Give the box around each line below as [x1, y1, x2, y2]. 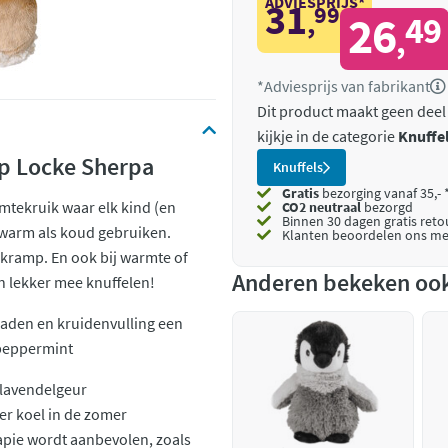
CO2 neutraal [282, 198, 361, 216]
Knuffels [273, 158, 323, 176]
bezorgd [361, 198, 413, 216]
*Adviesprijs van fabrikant [257, 76, 430, 96]
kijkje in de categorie [257, 126, 398, 146]
